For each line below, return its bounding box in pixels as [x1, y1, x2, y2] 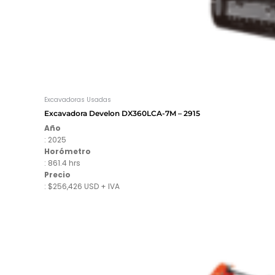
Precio [44, 169, 71, 180]
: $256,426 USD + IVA [44, 180, 120, 192]
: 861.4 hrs [44, 157, 80, 168]
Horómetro [44, 145, 91, 157]
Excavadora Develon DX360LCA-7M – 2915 [44, 108, 200, 118]
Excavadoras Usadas [44, 95, 111, 105]
